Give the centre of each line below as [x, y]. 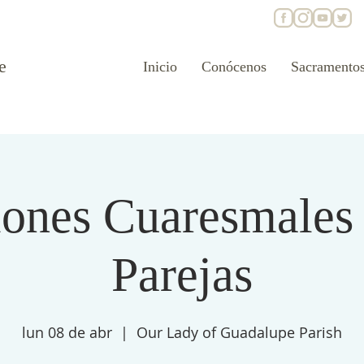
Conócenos [234, 67]
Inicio [160, 67]
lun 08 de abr [67, 332]
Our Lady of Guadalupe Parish [239, 332]
